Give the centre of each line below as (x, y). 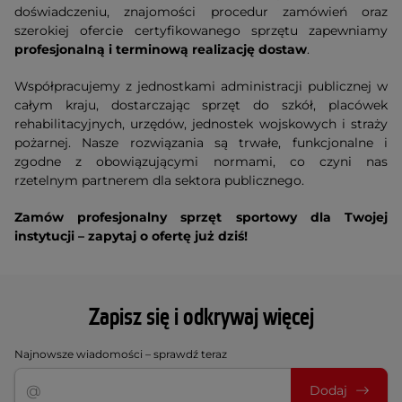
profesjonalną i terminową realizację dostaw (161, 50)
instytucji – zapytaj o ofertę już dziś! (131, 236)
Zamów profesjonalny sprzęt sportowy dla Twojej (201, 218)
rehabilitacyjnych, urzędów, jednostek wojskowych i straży (201, 124)
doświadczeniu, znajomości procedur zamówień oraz (201, 12)
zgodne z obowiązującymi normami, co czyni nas (201, 162)
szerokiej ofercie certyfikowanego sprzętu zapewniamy (201, 31)
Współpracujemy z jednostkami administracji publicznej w (201, 87)
